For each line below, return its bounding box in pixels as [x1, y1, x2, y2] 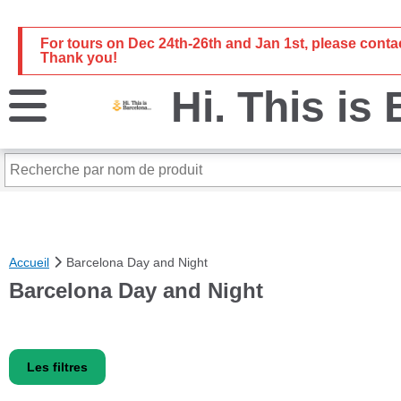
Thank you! [40, 50, 117, 65]
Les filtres [27, 359, 88, 374]
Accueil [9, 255, 49, 269]
